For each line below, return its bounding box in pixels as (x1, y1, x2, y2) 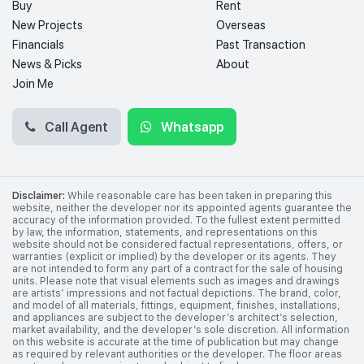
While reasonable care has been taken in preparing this (65, 189, 332, 201)
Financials (12, 37, 64, 52)
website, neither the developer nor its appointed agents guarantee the (12, 201, 352, 214)
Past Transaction (215, 37, 305, 52)
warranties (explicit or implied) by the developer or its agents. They (12, 250, 336, 262)
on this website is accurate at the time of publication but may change (12, 336, 339, 348)
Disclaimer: (12, 189, 65, 201)
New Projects (12, 17, 83, 32)
